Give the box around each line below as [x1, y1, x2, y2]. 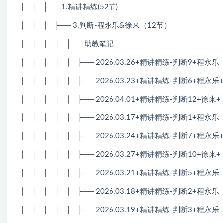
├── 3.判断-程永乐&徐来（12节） [54, 21, 171, 29]
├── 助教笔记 [66, 40, 114, 48]
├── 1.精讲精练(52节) [43, 3, 118, 11]
